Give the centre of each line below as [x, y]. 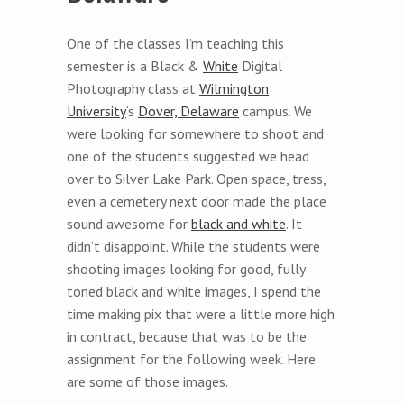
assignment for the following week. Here [191, 358]
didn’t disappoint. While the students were [193, 246]
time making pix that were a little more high [201, 313]
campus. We [275, 110]
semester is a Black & [135, 65]
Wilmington [234, 88]
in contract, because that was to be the [187, 336]
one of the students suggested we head [188, 156]
